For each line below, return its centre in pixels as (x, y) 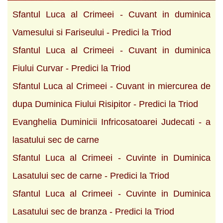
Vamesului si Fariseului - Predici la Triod (92, 32)
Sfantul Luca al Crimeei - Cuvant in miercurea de (111, 86)
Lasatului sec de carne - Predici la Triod (91, 175)
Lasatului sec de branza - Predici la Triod (93, 211)
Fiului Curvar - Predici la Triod (71, 68)
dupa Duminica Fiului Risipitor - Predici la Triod (105, 104)
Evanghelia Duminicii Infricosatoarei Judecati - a (111, 122)
